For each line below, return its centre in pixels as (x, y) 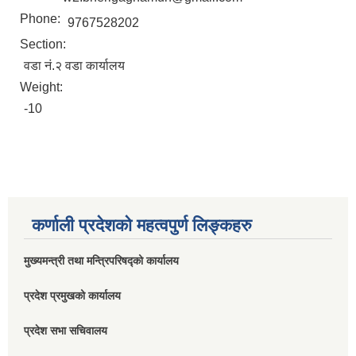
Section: (44, 44)
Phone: (42, 19)
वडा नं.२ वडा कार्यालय (74, 66)
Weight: (43, 87)
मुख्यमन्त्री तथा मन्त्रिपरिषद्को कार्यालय (101, 261)
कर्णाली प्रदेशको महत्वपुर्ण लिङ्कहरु (142, 226)
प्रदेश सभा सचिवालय (66, 331)
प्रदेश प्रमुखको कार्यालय (72, 296)
